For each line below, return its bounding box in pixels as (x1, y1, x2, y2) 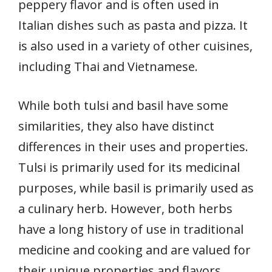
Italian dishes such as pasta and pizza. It (18, 17, 248, 34)
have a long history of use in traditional (18, 221, 243, 238)
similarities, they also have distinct (18, 118, 214, 135)
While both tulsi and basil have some (18, 97, 228, 114)
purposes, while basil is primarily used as (18, 180, 254, 197)
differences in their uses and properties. (18, 138, 248, 155)
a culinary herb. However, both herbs (18, 200, 233, 217)
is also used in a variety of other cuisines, (18, 38, 253, 55)
